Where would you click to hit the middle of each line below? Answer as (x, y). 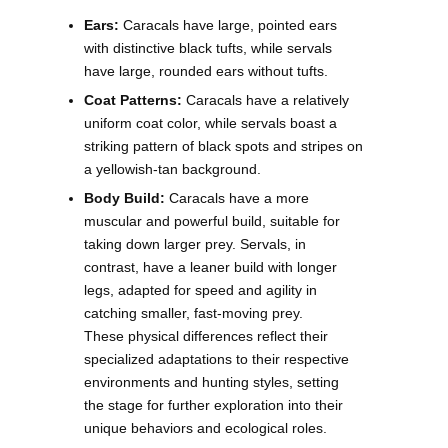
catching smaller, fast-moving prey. (193, 312)
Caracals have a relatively (265, 99)
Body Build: (124, 197)
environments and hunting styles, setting (211, 381)
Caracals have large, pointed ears (228, 24)
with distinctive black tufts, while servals (208, 47)
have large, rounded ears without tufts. (206, 70)
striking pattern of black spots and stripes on (223, 145)
